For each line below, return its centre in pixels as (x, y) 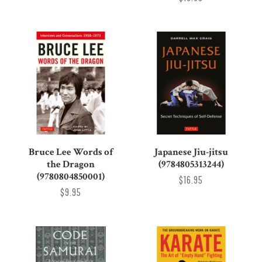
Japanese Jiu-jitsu (191, 152)
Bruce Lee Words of (71, 152)
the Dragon (71, 164)
